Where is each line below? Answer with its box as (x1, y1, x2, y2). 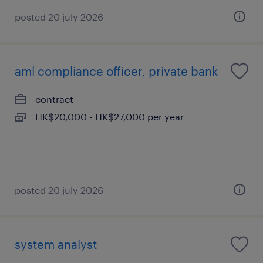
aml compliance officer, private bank (15, 64, 218, 78)
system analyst (15, 237, 97, 251)
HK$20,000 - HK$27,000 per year (35, 111, 184, 122)
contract (35, 93, 73, 104)
